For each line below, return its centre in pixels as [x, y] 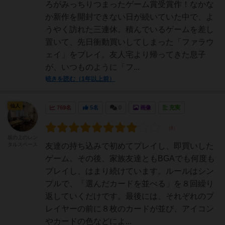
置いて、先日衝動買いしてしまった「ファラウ [130, 42]
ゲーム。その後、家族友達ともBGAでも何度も [130, 158]
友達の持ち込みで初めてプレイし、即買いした [130, 146]
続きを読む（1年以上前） [80, 79]
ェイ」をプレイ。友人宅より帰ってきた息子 [126, 54]
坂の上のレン [23, 137]
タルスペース [23, 144]
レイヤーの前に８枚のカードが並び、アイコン [130, 208]
